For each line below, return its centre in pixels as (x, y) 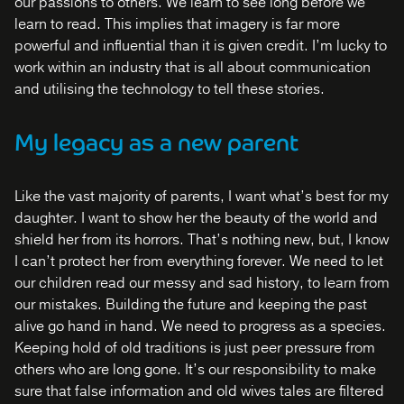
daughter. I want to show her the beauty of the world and (196, 218)
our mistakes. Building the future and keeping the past (191, 305)
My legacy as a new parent (156, 142)
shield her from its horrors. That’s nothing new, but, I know (202, 240)
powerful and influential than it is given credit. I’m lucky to (201, 46)
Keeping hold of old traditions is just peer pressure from (195, 348)
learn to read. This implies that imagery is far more (177, 24)
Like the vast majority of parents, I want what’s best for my (202, 197)
